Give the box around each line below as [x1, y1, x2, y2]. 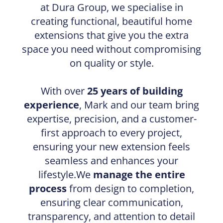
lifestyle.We [38, 168, 93, 182]
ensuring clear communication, [40, 196, 183, 210]
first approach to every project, [41, 126, 182, 140]
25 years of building [87, 84, 183, 98]
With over [40, 84, 87, 98]
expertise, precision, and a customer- [26, 112, 197, 126]
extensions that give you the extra [34, 28, 189, 42]
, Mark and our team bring [79, 98, 199, 112]
